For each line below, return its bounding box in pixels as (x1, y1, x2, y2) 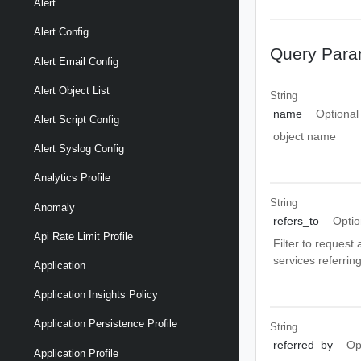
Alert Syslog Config (34, 143, 124, 156)
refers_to (272, 214, 319, 227)
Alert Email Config (34, 55, 118, 68)
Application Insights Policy (34, 288, 158, 301)
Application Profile (34, 346, 118, 359)
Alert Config (34, 26, 89, 39)
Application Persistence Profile (34, 317, 177, 330)
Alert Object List (34, 84, 110, 97)
